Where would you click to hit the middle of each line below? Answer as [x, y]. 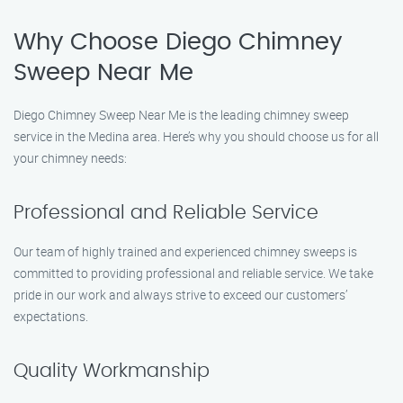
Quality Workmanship [112, 371]
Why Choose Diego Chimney [178, 42]
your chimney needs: [70, 158]
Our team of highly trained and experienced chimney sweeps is [185, 251]
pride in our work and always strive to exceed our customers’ [180, 295]
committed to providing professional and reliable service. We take [193, 273]
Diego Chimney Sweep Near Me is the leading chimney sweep [181, 115]
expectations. [51, 316]
